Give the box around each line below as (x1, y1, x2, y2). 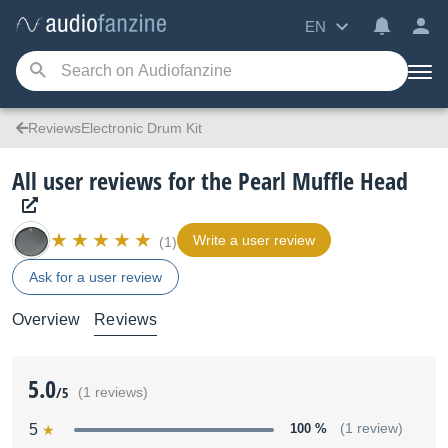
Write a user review (193, 232, 315, 248)
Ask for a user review (29, 269, 162, 285)
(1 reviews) (78, 385, 148, 400)
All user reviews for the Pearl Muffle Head (12, 164, 408, 197)
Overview (12, 311, 81, 328)
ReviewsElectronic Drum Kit (28, 120, 202, 136)
